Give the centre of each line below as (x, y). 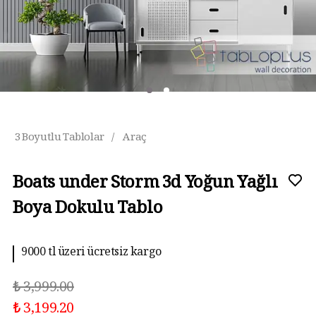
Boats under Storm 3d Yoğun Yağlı (145, 185)
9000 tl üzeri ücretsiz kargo (91, 254)
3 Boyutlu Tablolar (60, 139)
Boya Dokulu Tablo (88, 210)
